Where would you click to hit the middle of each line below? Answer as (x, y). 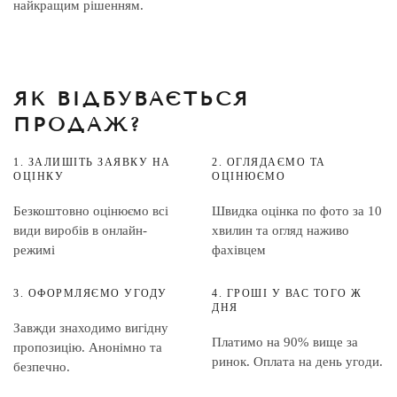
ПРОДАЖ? (78, 125)
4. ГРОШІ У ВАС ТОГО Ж (287, 293)
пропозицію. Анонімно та (88, 347)
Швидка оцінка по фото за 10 (297, 211)
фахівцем (239, 250)
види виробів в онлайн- (80, 230)
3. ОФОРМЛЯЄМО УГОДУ (90, 293)
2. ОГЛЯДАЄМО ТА (269, 162)
